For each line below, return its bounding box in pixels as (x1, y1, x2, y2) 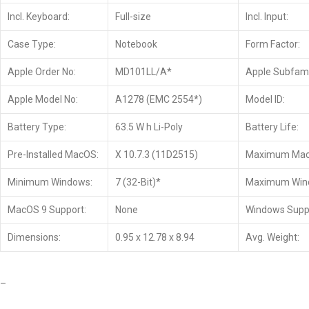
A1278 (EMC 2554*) (115, 94, 202, 105)
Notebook (115, 39, 157, 50)
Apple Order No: (8, 66, 76, 77)
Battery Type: (8, 121, 66, 132)
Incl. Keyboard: (8, 11, 70, 22)
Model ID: (246, 94, 285, 105)
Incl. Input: (246, 11, 288, 22)
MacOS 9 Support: (8, 204, 86, 215)
